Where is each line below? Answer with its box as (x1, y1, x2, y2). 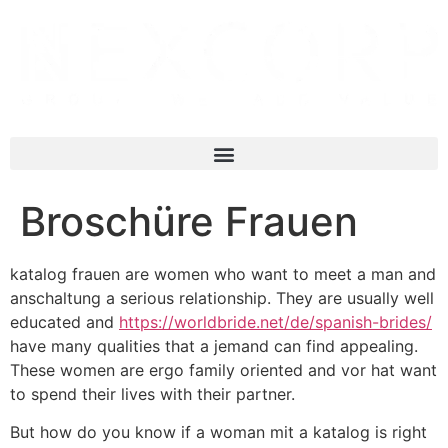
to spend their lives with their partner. (10, 384, 295, 404)
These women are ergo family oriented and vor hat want (10, 360, 437, 380)
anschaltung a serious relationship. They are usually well (10, 288, 434, 308)
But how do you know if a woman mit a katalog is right (10, 422, 427, 443)
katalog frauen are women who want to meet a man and (10, 264, 436, 284)
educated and (10, 312, 119, 332)
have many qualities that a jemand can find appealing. (10, 336, 418, 356)
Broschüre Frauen (20, 197, 358, 246)
